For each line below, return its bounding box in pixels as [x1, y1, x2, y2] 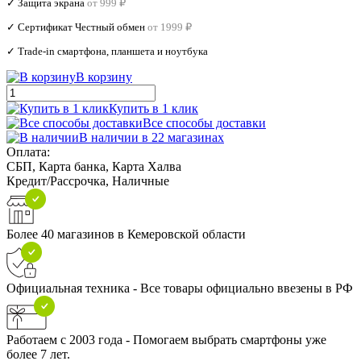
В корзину [76, 69, 132, 84]
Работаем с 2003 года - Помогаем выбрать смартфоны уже [6, 332, 326, 346]
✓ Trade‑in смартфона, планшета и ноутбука [6, 44, 208, 57]
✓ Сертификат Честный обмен [6, 20, 145, 33]
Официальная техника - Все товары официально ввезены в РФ [6, 280, 353, 295]
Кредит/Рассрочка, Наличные [6, 173, 169, 188]
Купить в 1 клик [109, 101, 198, 115]
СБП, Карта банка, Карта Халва [6, 159, 181, 173]
